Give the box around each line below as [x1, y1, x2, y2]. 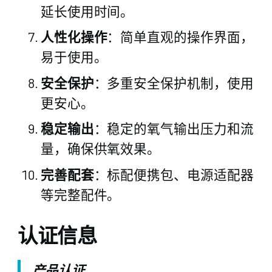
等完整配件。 [40, 186, 121, 202]
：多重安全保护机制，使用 [93, 74, 254, 90]
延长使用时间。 [40, 2, 134, 19]
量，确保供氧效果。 [40, 140, 161, 157]
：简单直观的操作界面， [107, 29, 254, 45]
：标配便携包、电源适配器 [93, 166, 254, 182]
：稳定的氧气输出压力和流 [93, 120, 254, 137]
